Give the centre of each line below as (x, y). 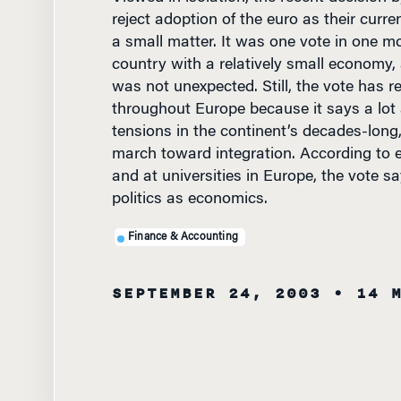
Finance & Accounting (183, 237)
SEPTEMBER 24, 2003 (216, 294)
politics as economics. (189, 200)
